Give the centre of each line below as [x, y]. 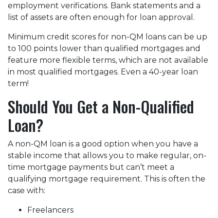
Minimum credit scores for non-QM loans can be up [108, 37]
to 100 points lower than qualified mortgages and [104, 48]
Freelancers [50, 210]
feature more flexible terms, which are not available [108, 60]
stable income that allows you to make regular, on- [107, 155]
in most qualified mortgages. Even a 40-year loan [103, 72]
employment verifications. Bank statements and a [104, 6]
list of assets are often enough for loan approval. [101, 17]
